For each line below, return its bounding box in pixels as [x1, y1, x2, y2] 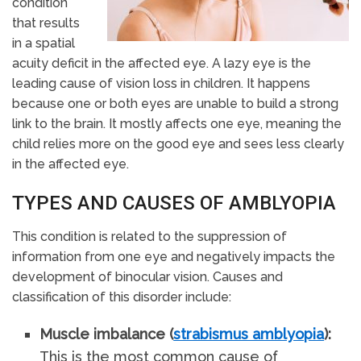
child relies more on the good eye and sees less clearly [12, 136, 344, 151]
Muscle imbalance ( [39, 326, 174, 342]
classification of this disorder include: [12, 289, 231, 305]
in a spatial [12, 35, 75, 51]
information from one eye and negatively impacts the [12, 249, 335, 264]
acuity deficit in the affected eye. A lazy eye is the [12, 56, 311, 71]
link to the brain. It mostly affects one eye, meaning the [12, 116, 342, 131]
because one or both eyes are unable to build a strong [12, 96, 338, 111]
